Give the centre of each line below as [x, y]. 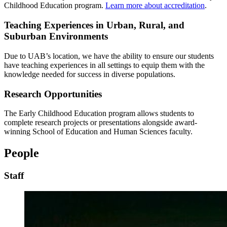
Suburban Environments [56, 36]
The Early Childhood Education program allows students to [99, 113]
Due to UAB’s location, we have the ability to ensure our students [109, 56]
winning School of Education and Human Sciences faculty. [98, 132]
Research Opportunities [53, 94]
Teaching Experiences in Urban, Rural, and [94, 25]
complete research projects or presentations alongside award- [101, 123]
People [22, 153]
